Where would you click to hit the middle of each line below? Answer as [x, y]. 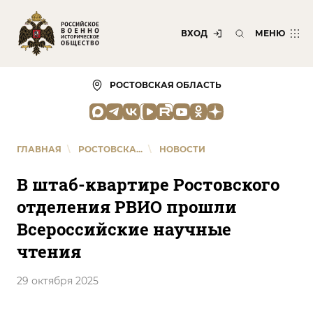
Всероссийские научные [124, 229]
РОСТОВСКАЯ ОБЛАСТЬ [166, 85]
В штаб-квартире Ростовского [148, 184]
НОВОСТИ [182, 149]
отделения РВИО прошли [127, 207]
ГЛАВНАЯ [39, 149]
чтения [49, 252]
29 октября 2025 [58, 281]
